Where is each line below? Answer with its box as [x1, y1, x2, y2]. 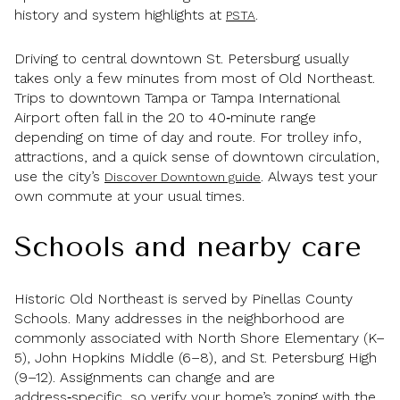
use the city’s [14, 167, 104, 185]
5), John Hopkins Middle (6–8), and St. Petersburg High [14, 348, 377, 366]
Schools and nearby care [14, 230, 362, 264]
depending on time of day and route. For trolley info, [14, 128, 362, 146]
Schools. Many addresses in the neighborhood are [14, 309, 345, 327]
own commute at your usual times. [14, 187, 245, 204]
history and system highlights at [14, 5, 226, 23]
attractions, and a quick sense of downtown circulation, [14, 147, 379, 165]
